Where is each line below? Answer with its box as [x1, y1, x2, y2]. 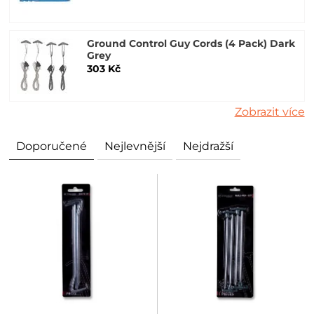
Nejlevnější [104, 139, 166, 153]
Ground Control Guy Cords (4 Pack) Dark [87, 37, 296, 50]
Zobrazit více [234, 105, 305, 118]
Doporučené [16, 139, 88, 153]
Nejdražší [183, 139, 234, 153]
